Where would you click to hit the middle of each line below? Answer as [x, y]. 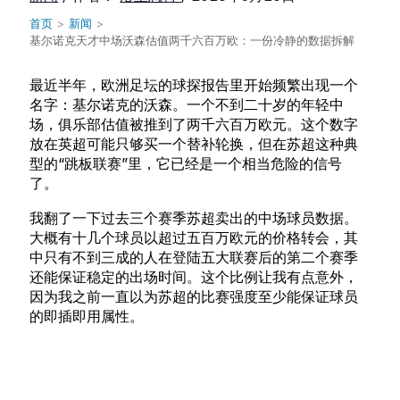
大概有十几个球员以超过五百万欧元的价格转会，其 [194, 237]
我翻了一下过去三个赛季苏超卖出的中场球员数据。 [194, 217]
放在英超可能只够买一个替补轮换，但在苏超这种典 [194, 144]
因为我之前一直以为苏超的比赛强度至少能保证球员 [194, 296]
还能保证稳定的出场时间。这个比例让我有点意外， [194, 276]
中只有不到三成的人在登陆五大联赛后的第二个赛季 [194, 257]
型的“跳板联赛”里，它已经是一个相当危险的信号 [186, 164]
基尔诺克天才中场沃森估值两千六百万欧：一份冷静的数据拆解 [192, 41]
